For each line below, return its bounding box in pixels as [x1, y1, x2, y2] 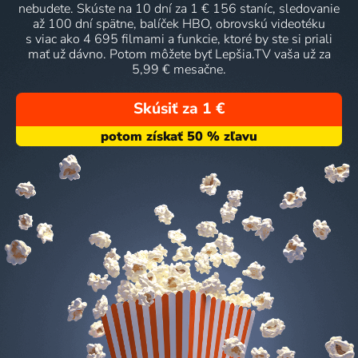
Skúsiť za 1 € [133, 97, 225, 119]
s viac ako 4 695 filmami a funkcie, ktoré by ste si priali [26, 30, 332, 49]
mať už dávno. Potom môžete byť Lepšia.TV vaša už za [27, 46, 331, 64]
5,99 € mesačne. [132, 61, 226, 79]
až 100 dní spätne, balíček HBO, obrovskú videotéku [33, 15, 325, 34]
